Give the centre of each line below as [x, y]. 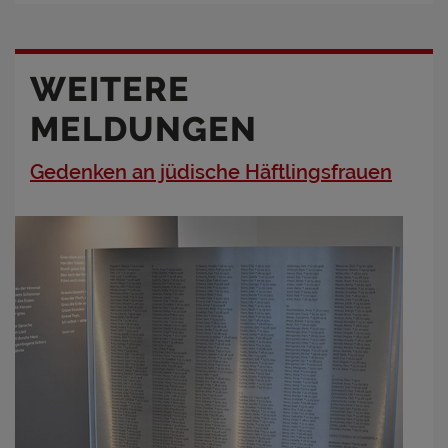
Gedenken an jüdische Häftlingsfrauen [211, 171]
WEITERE [110, 88]
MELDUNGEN [144, 128]
